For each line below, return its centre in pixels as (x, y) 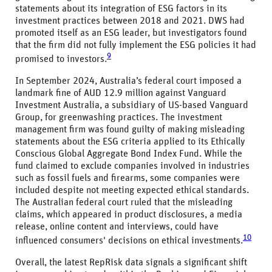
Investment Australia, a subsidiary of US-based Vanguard (132, 105)
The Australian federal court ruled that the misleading (124, 202)
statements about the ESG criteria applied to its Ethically (130, 141)
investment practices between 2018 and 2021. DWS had (130, 20)
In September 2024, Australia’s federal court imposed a (128, 80)
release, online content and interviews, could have (117, 226)
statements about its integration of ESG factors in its (121, 8)
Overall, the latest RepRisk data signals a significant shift (131, 263)
